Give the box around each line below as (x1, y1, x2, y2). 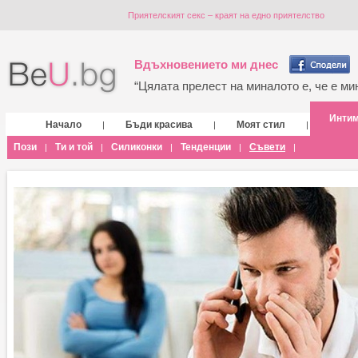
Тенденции (181, 141, 231, 153)
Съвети (249, 141, 285, 153)
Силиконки (111, 141, 162, 153)
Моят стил (237, 119, 285, 130)
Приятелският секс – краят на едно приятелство (128, 10, 324, 20)
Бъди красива (125, 119, 193, 130)
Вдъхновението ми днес (134, 58, 278, 71)
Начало (46, 119, 82, 130)
